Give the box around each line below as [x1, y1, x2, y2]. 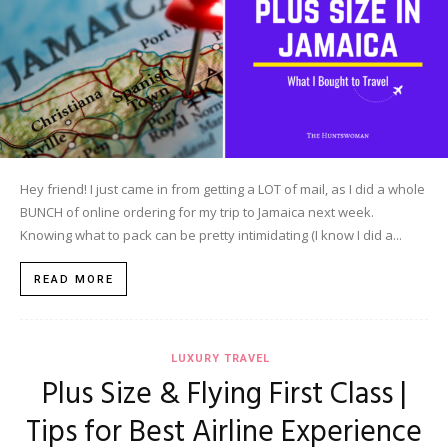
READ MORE [34, 272, 114, 286]
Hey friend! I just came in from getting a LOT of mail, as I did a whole [20, 179, 425, 198]
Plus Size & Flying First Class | [41, 370, 407, 419]
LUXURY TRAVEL [170, 351, 270, 365]
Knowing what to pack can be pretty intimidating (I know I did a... [20, 225, 402, 244]
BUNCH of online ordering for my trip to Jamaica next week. [20, 202, 374, 221]
